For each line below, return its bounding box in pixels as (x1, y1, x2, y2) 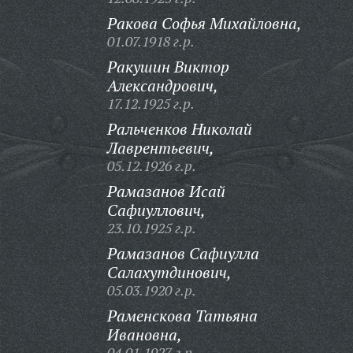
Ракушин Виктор (106, 56, 229, 77)
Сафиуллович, (106, 199, 206, 221)
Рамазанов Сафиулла (106, 243, 259, 264)
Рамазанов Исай (106, 180, 225, 202)
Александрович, (106, 75, 218, 96)
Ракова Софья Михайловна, (106, 13, 302, 34)
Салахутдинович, (106, 262, 232, 283)
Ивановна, (106, 324, 182, 345)
